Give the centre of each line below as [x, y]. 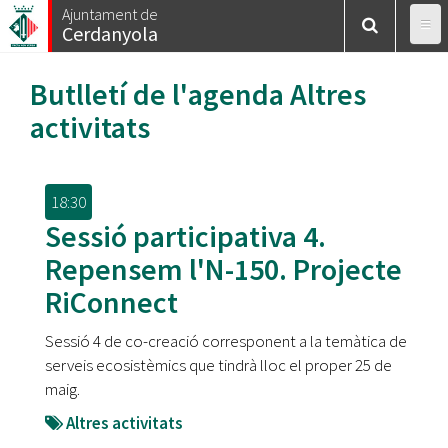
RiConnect [111, 302]
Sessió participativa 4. [185, 236]
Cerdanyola [110, 33]
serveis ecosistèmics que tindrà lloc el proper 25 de [218, 365]
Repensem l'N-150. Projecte [223, 269]
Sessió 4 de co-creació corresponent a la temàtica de [226, 341]
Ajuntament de [110, 14]
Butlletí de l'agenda [160, 94]
